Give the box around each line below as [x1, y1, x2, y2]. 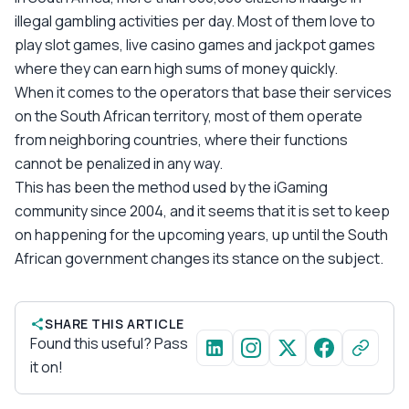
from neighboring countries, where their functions [15, 129, 348, 150]
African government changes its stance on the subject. [15, 247, 383, 268]
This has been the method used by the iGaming [15, 176, 328, 197]
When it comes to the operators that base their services [15, 81, 392, 102]
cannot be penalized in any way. [15, 152, 223, 173]
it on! [30, 356, 63, 377]
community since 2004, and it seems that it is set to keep [15, 200, 390, 221]
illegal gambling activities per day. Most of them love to [15, 10, 375, 31]
